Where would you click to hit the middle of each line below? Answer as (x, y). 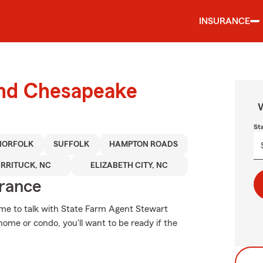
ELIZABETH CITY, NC (129, 166)
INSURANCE (225, 21)
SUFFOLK (72, 144)
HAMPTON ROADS (144, 144)
